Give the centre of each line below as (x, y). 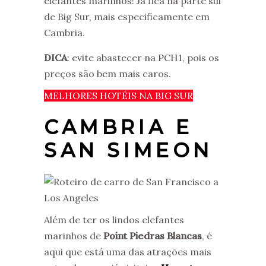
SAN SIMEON (129, 150)
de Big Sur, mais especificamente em (127, 16)
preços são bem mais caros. (107, 73)
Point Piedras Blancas (153, 235)
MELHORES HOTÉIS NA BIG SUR (118, 95)
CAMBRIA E (118, 127)
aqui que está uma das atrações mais (128, 251)
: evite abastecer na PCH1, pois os (143, 57)
